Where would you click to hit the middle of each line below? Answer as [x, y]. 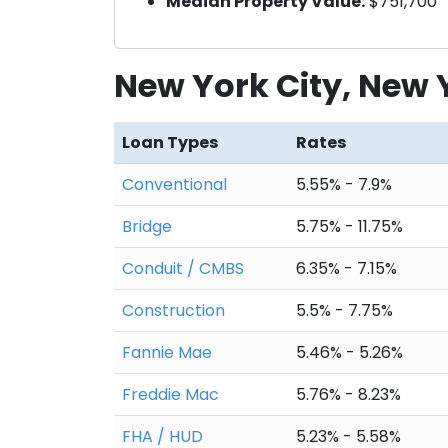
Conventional [174, 185]
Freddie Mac [170, 395]
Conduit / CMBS [183, 269]
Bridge [147, 227]
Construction [173, 311]
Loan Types [170, 143]
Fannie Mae [167, 353]
